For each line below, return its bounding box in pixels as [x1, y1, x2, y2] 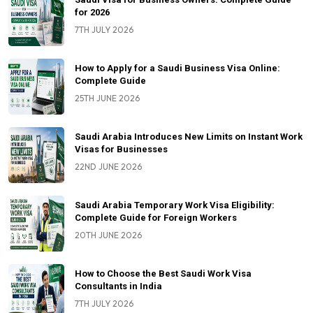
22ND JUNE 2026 [75, 161, 142, 172]
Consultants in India [75, 280, 162, 291]
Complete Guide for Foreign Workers [75, 212, 237, 223]
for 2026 [75, 6, 110, 17]
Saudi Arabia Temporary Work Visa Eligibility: [75, 199, 275, 210]
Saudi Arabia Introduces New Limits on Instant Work [75, 131, 303, 142]
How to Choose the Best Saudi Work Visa [75, 268, 252, 279]
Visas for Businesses [75, 143, 168, 154]
